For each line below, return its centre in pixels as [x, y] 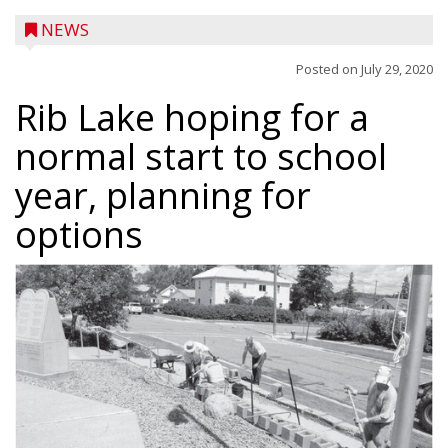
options [79, 234]
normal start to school [201, 156]
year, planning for [163, 195]
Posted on [328, 69]
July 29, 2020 [397, 69]
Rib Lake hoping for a [192, 117]
